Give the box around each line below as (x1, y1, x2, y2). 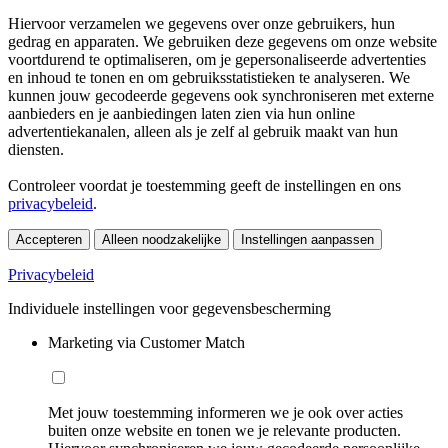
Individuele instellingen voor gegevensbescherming (8, 299, 331, 317)
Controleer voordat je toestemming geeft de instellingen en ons (8, 176, 401, 194)
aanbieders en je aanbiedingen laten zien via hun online (8, 104, 355, 122)
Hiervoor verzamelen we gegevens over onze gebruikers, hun (8, 14, 395, 32)
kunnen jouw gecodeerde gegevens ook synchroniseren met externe (8, 86, 434, 104)
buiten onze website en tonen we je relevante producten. (48, 421, 401, 439)
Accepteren (16, 231, 82, 247)
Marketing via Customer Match (48, 333, 245, 351)
